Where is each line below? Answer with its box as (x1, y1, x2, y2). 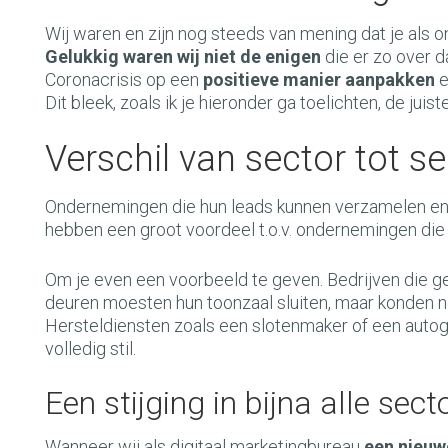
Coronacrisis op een (45, 69, 203, 90)
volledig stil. (45, 338, 136, 359)
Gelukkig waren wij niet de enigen (45, 46, 321, 67)
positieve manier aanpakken (203, 69, 435, 90)
